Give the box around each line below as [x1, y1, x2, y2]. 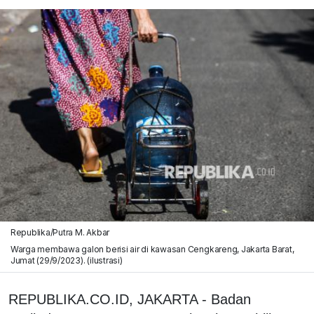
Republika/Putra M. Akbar [10, 226, 110, 238]
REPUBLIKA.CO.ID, [8, 291, 137, 307]
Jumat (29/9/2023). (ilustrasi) [10, 254, 123, 266]
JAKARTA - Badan [137, 291, 251, 307]
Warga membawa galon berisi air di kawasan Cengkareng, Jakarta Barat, [10, 243, 294, 254]
